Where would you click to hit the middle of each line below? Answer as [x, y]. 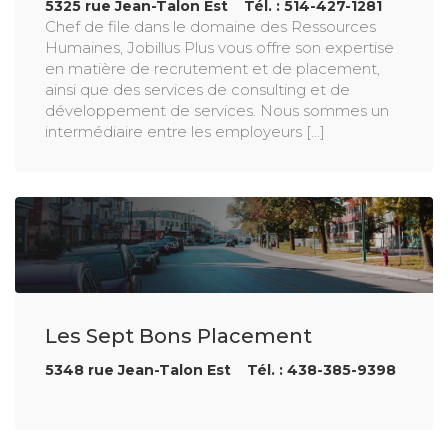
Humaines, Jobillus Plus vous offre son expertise [219, 47]
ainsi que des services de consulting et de [197, 89]
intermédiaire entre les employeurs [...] [185, 131]
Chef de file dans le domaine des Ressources [210, 26]
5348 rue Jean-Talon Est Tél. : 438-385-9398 [220, 369]
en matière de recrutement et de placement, [212, 68]
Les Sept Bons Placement [178, 335]
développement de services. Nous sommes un [217, 110]
